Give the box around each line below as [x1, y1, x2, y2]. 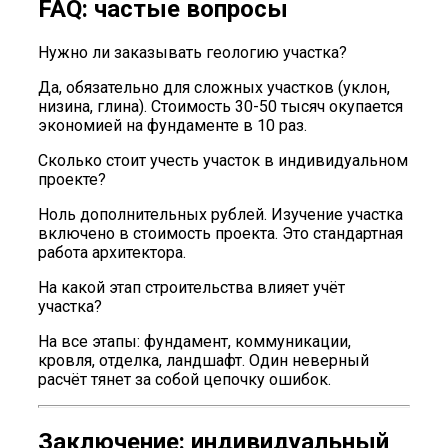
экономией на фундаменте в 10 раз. [38, 116, 307, 136]
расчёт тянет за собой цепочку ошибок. [38, 370, 331, 390]
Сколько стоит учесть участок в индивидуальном [38, 151, 408, 171]
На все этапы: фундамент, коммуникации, [38, 332, 351, 352]
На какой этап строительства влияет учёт [38, 278, 345, 298]
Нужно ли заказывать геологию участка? [38, 43, 347, 63]
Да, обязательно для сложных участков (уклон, [38, 78, 390, 98]
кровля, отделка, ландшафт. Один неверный [38, 351, 369, 371]
